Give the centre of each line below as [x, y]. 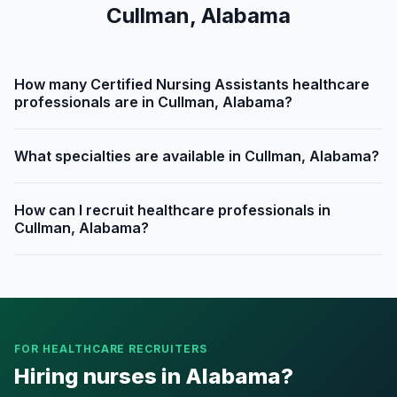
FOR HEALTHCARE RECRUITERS [111, 349]
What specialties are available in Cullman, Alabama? [197, 156]
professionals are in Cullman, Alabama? [153, 102]
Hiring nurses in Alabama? [154, 376]
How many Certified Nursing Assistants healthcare [192, 84]
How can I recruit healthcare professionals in [172, 210]
